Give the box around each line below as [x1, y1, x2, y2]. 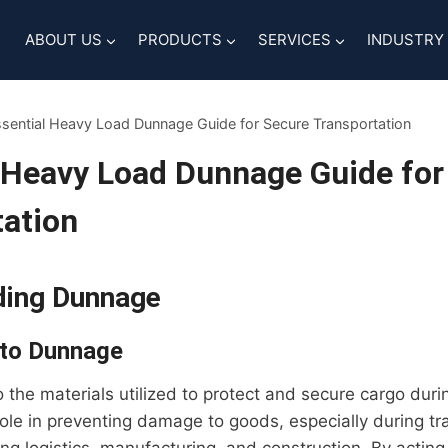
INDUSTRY [366, 30, 444, 49]
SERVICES [257, 30, 331, 49]
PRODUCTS [137, 30, 222, 49]
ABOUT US [24, 30, 102, 49]
